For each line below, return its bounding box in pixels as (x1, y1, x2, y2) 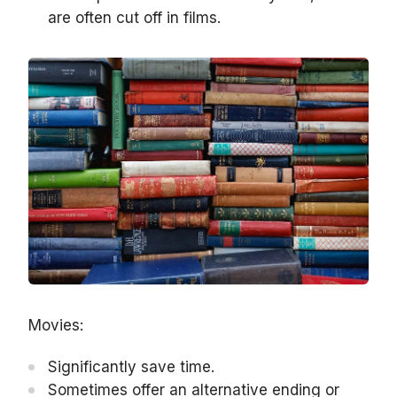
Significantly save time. (48, 358, 214, 377)
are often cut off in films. (48, 9, 221, 27)
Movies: (28, 316, 83, 335)
